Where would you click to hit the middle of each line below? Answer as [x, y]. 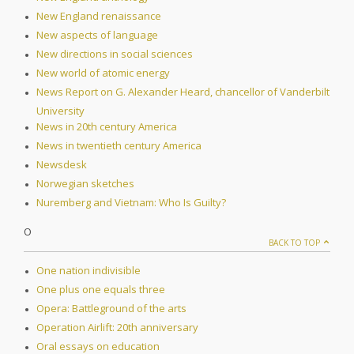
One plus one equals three [101, 290]
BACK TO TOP [296, 243]
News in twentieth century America [119, 146]
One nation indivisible [88, 271]
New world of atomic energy [103, 73]
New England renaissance [99, 16]
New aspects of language [97, 35]
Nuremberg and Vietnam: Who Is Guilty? [131, 203]
